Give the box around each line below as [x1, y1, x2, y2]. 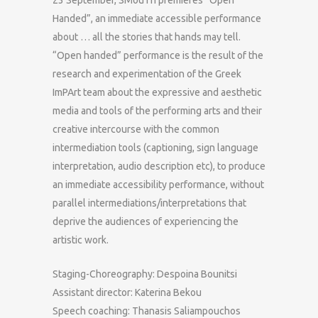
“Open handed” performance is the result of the [53, 49, 263, 61]
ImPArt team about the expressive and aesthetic [53, 86, 262, 98]
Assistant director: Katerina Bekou [53, 286, 202, 298]
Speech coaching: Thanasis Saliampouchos [53, 305, 241, 317]
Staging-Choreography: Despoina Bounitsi [53, 268, 237, 280]
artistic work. [53, 234, 109, 246]
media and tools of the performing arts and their [53, 104, 262, 116]
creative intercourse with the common [53, 123, 219, 135]
